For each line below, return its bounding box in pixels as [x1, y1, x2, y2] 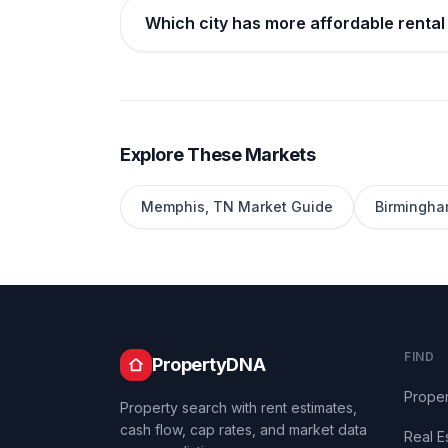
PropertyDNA [152, 354, 266, 375]
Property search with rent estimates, [120, 399, 357, 416]
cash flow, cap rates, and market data [120, 421, 367, 438]
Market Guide [234, 198, 333, 215]
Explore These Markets [120, 144, 316, 165]
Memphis [141, 198, 205, 215]
